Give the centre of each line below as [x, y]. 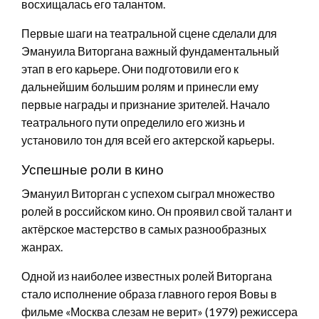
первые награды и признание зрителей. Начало [146, 104]
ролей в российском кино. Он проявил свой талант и [157, 211]
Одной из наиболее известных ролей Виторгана [147, 276]
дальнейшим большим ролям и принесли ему [140, 86]
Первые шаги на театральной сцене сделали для [149, 33]
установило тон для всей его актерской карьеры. [148, 140]
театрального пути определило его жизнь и [133, 122]
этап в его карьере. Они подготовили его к [130, 68]
